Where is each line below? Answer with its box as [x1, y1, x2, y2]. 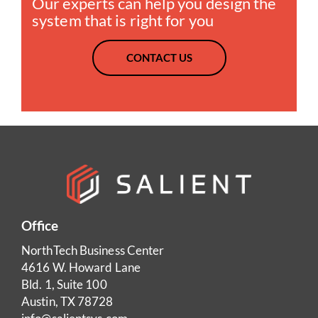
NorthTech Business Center [21, 242, 165, 258]
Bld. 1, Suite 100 [21, 276, 107, 292]
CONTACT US [126, 50, 192, 64]
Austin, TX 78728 [21, 293, 114, 309]
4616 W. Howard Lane [21, 259, 141, 275]
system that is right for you [32, 10, 214, 30]
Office [21, 216, 58, 234]
